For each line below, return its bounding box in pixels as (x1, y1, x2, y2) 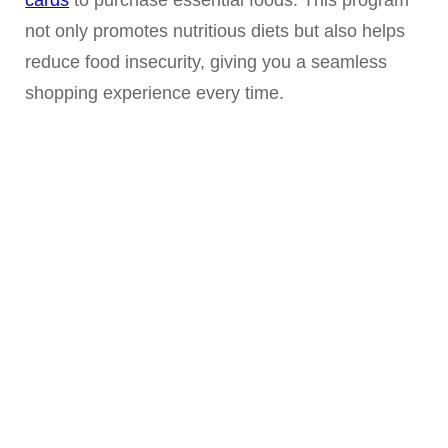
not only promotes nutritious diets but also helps (25, 20, 406, 41)
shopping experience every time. (25, 82, 285, 103)
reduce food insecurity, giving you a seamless (25, 51, 388, 72)
